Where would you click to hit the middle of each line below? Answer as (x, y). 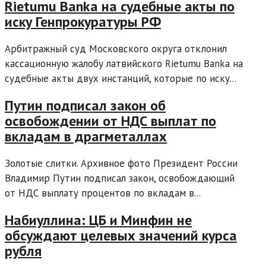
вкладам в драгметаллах (86, 136)
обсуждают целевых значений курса (121, 235)
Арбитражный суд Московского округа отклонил (116, 49)
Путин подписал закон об (85, 105)
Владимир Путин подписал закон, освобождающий (120, 178)
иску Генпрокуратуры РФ (83, 22)
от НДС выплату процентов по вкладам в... (103, 193)
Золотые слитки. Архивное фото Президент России (121, 163)
